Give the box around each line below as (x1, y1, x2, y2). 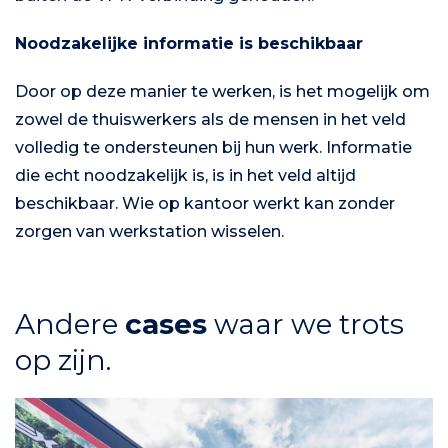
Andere (15, 306, 125, 341)
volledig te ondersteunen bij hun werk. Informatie (15, 137, 412, 157)
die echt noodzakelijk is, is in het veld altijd (15, 165, 356, 185)
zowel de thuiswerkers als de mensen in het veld (15, 109, 406, 129)
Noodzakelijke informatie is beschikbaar (15, 33, 363, 53)
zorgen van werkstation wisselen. (15, 221, 284, 241)
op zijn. (15, 342, 111, 377)
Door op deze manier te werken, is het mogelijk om (15, 81, 430, 101)
